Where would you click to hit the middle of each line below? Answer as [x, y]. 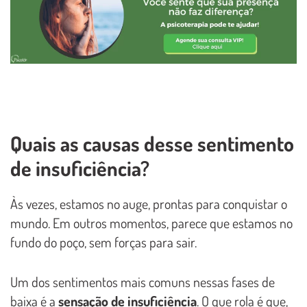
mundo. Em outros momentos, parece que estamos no [151, 223]
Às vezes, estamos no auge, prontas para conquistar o [149, 204]
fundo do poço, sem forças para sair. [103, 242]
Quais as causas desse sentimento [152, 144]
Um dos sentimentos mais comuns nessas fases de [143, 282]
